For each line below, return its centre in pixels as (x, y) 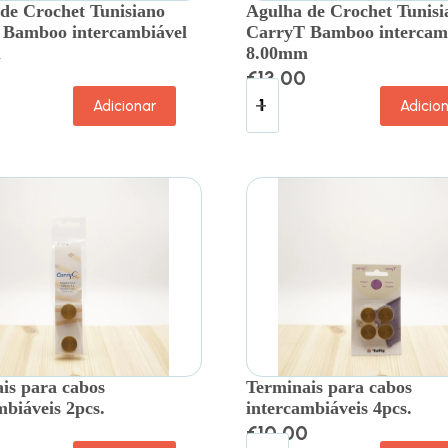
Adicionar (124, 106)
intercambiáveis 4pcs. (328, 407)
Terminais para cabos (328, 386)
